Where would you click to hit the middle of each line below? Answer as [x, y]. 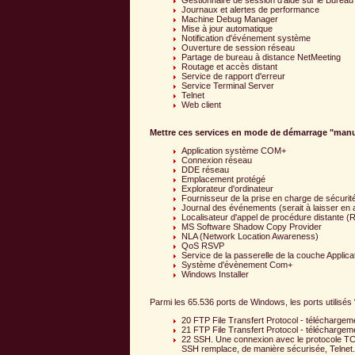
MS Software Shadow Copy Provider [252, 227]
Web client [201, 105]
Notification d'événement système [246, 38]
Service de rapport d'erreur [233, 76]
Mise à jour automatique [227, 29]
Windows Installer [215, 275]
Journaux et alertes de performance [250, 10]
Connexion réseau [217, 160]
